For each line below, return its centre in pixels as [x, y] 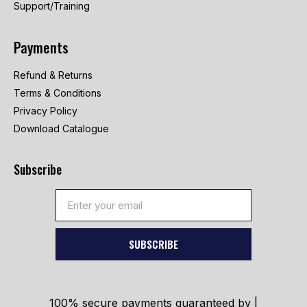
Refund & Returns [53, 75]
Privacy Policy [46, 111]
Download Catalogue [61, 129]
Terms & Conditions [58, 93]
